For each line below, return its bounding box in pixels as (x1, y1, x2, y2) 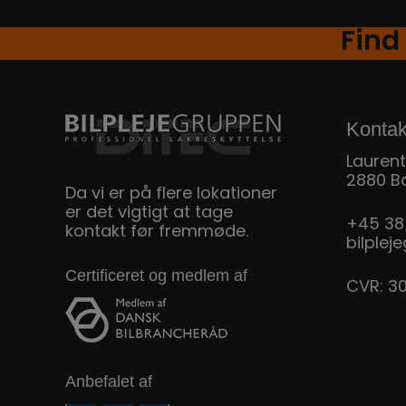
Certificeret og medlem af (65, 266, 247, 285)
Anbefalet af (65, 372, 152, 391)
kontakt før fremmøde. (65, 223, 248, 241)
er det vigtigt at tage (65, 204, 233, 222)
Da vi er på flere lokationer (65, 185, 277, 203)
